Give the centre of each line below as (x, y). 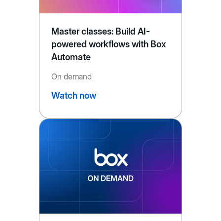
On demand (71, 76)
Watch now (74, 95)
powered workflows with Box (109, 44)
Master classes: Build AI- (101, 31)
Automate (71, 57)
